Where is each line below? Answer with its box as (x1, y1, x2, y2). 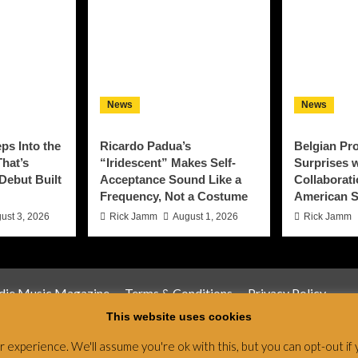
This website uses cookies (106, 310, 252, 323)
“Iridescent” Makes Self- (100, 156, 236, 170)
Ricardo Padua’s (100, 139, 191, 153)
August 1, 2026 (173, 211, 238, 223)
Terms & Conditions (125, 285, 233, 301)
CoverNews (277, 336, 343, 352)
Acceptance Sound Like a (100, 173, 241, 187)
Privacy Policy (248, 285, 326, 301)
